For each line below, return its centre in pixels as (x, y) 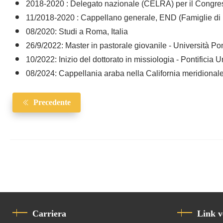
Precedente (52, 103)
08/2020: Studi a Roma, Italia (77, 32)
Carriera (49, 214)
